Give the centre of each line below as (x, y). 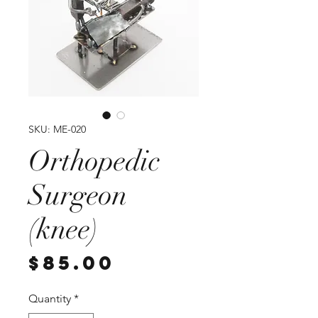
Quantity (50, 298)
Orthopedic (94, 161)
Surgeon (78, 195)
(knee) (63, 229)
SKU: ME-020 (57, 129)
